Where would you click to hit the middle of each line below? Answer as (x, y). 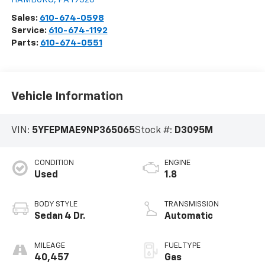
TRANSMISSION (192, 205)
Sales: (25, 18)
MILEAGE (49, 246)
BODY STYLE (56, 205)
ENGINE (177, 163)
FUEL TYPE (182, 246)
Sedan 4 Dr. (59, 217)
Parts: (25, 43)
